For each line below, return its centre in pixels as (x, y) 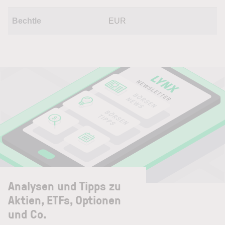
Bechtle (27, 21)
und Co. (27, 213)
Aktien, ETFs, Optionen (65, 199)
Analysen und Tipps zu (65, 185)
